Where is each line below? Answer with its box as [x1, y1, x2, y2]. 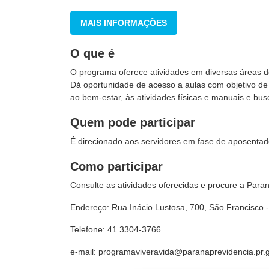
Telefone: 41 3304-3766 [70, 225, 161, 234]
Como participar [70, 160, 163, 173]
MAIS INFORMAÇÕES [80, 18, 167, 28]
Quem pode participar [70, 116, 195, 129]
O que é [70, 47, 115, 60]
